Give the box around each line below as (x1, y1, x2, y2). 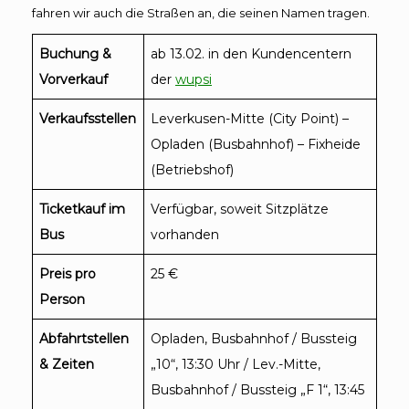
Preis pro (39, 265, 96, 282)
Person (39, 290, 85, 308)
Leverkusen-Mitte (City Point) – (151, 110, 349, 127)
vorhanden (151, 225, 219, 243)
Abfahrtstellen (39, 330, 129, 347)
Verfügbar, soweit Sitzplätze (151, 200, 329, 217)
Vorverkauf (39, 70, 108, 88)
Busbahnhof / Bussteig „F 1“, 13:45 (151, 381, 364, 398)
